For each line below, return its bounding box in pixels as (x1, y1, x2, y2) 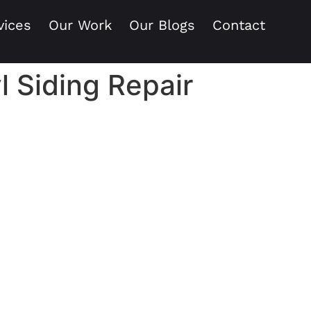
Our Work (49, 17, 112, 33)
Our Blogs (129, 17, 195, 33)
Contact (212, 17, 265, 33)
